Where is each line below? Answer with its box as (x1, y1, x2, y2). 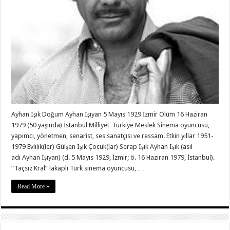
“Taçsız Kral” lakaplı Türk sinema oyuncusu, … (11, 164, 145, 172)
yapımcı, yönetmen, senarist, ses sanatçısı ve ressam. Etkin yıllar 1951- (11, 131, 214, 140)
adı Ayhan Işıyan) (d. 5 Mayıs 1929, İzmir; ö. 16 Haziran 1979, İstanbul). (11, 153, 215, 161)
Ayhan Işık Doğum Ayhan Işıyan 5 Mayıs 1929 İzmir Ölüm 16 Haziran (11, 110, 208, 118)
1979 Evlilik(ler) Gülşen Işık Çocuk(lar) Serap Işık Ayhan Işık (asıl (11, 142, 193, 150)
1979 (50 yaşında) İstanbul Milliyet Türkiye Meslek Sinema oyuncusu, (11, 121, 210, 129)
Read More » (17, 182, 50, 190)
